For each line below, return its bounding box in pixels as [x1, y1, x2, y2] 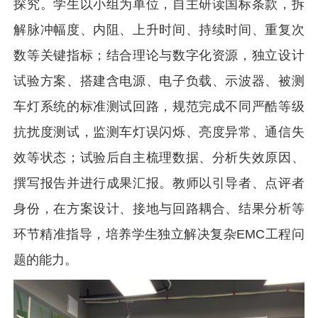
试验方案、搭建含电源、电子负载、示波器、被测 [13, 73, 305, 88]
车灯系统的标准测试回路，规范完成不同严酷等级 [13, 99, 305, 114]
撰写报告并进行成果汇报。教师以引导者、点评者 [13, 175, 305, 190]
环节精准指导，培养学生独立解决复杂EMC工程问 [13, 226, 305, 241]
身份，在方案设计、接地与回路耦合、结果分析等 [13, 201, 305, 216]
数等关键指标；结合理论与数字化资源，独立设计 [13, 48, 305, 62]
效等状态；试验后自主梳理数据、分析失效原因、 [13, 150, 305, 165]
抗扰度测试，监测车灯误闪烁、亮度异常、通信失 [13, 124, 305, 139]
